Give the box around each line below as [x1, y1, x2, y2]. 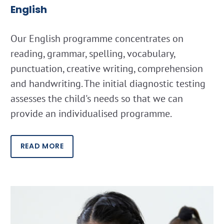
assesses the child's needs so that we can [10, 91, 183, 105]
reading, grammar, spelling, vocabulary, [10, 46, 175, 60]
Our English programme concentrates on [10, 31, 183, 45]
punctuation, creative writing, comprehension [10, 61, 203, 75]
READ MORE [20, 141, 64, 151]
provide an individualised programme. [10, 106, 172, 120]
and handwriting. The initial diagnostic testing [10, 76, 205, 90]
